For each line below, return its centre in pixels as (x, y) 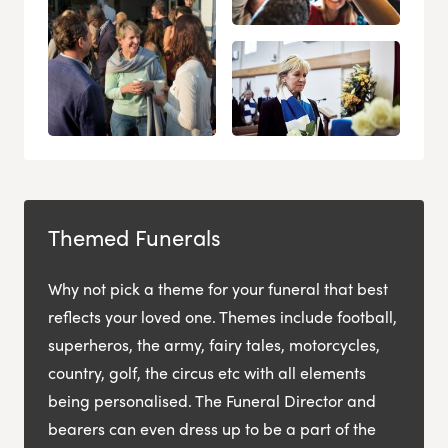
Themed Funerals (134, 236)
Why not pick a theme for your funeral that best (218, 288)
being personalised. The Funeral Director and (212, 400)
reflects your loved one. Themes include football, (222, 316)
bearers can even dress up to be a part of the (212, 428)
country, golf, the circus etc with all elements (207, 372)
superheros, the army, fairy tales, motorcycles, (214, 344)
